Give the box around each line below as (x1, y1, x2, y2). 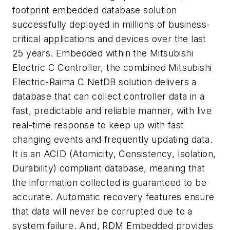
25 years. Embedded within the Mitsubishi (12, 48, 193, 59)
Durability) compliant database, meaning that (12, 163, 205, 174)
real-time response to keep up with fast (12, 120, 184, 131)
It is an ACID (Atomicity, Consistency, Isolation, (12, 148, 216, 160)
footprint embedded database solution (12, 5, 177, 16)
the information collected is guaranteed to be (12, 177, 206, 188)
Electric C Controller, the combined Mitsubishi (12, 62, 212, 73)
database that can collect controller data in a (12, 91, 205, 102)
